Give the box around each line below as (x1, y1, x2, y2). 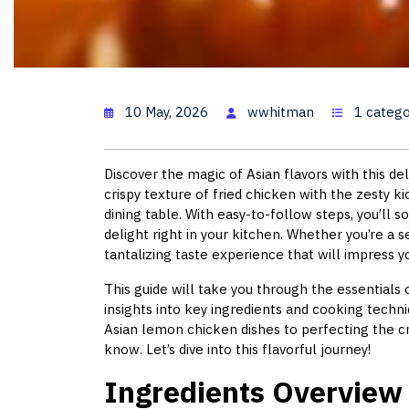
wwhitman (247, 103, 314, 121)
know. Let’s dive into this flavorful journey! (104, 341, 371, 359)
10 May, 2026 (125, 103, 208, 121)
